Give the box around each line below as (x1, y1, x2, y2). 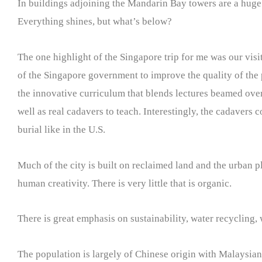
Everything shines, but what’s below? (18, 16, 172, 27)
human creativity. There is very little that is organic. (18, 177, 232, 189)
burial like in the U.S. (18, 123, 105, 135)
